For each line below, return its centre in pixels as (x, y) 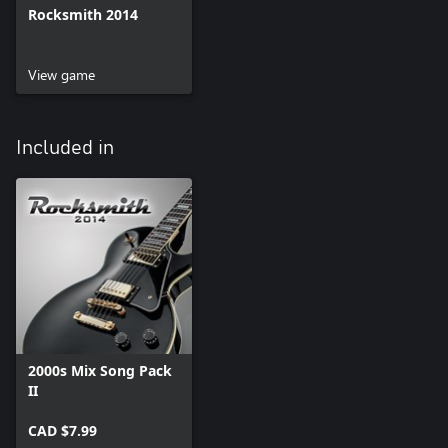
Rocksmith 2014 (83, 15)
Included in (65, 148)
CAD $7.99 (62, 431)
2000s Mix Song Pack (100, 371)
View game (61, 75)
